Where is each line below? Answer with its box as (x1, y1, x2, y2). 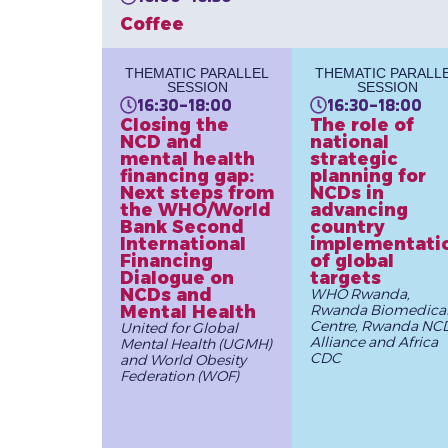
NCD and (119, 130, 202, 152)
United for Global (119, 318, 238, 337)
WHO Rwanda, (309, 284, 410, 303)
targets (309, 266, 381, 288)
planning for (309, 164, 426, 186)
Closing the (119, 113, 229, 135)
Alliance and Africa (309, 332, 438, 351)
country (309, 215, 385, 237)
